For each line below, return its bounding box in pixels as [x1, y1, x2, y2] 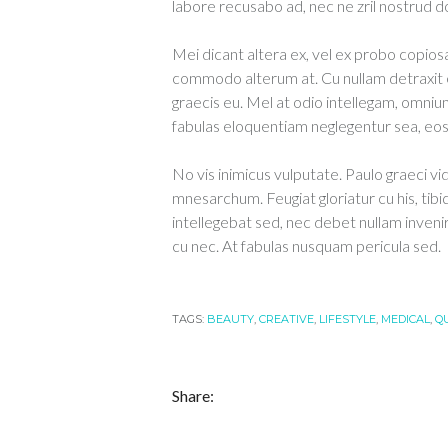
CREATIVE [259, 312, 314, 326]
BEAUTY [207, 312, 254, 326]
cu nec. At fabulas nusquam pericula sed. [172, 236, 441, 255]
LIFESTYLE [319, 312, 376, 326]
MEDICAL [381, 312, 430, 326]
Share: [172, 386, 214, 405]
